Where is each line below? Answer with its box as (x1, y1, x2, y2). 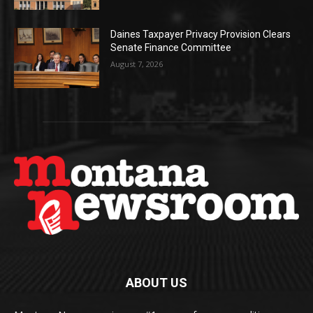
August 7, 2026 (110, 59, 163, 70)
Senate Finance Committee (110, 42, 232, 54)
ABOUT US (126, 275, 187, 291)
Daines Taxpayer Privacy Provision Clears (110, 29, 291, 41)
